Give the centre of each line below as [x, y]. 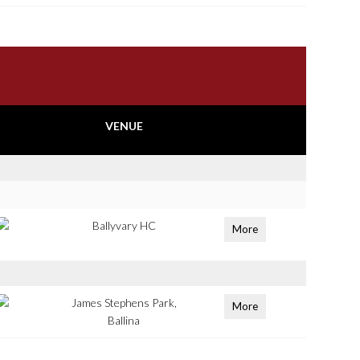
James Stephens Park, [124, 303]
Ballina [124, 320]
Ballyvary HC [124, 225]
